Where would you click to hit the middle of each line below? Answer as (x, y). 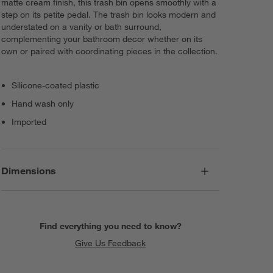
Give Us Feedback (111, 243)
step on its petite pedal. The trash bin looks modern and (109, 14)
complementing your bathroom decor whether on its (102, 39)
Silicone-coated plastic (56, 85)
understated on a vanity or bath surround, (82, 27)
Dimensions (29, 171)
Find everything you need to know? (110, 226)
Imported (29, 122)
